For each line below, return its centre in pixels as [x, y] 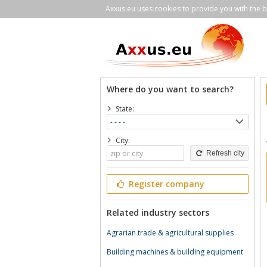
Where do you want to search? [170, 89]
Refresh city [224, 153]
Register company [165, 184]
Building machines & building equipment [175, 252]
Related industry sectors [158, 212]
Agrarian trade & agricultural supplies [170, 233]
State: [125, 109]
